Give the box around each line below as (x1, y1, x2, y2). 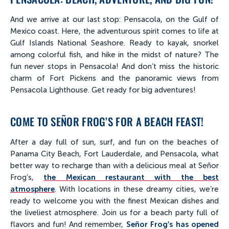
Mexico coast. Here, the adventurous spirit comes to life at (10, 27, 219, 36)
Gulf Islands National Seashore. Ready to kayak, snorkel (10, 38, 219, 48)
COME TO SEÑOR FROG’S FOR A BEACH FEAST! (10, 113, 204, 129)
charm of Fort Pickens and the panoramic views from (10, 74, 219, 83)
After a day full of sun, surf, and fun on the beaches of (10, 138, 219, 147)
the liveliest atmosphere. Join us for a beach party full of (10, 208, 219, 218)
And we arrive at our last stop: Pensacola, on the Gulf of (10, 15, 219, 25)
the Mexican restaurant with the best (43, 173, 219, 182)
